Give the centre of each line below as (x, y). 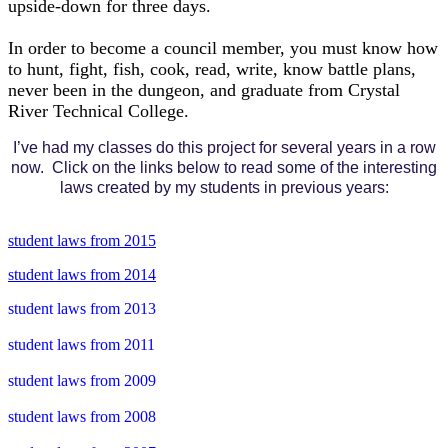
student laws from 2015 (82, 240)
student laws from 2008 (82, 416)
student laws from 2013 (82, 308)
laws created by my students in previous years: (224, 187)
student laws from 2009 (82, 380)
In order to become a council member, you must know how (223, 48)
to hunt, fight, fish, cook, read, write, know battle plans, (212, 69)
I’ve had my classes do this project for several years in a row (224, 147)
